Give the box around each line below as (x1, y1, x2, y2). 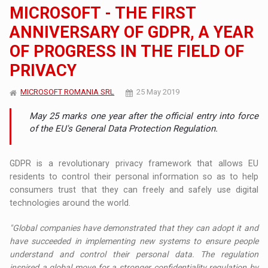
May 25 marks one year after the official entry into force (29, 111, 258, 122)
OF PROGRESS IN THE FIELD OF (10, 42, 245, 62)
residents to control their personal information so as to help (10, 172, 258, 182)
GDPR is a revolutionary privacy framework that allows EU (10, 159, 258, 169)
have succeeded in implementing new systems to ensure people (10, 236, 258, 246)
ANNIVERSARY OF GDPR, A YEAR (10, 23, 254, 42)
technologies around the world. (10, 198, 131, 208)
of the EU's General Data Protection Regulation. (29, 123, 218, 135)
